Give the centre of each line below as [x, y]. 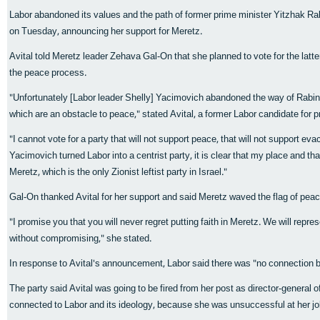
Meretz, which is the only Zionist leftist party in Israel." [118, 172]
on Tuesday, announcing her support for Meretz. [106, 32]
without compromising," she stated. [80, 239]
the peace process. [48, 73]
